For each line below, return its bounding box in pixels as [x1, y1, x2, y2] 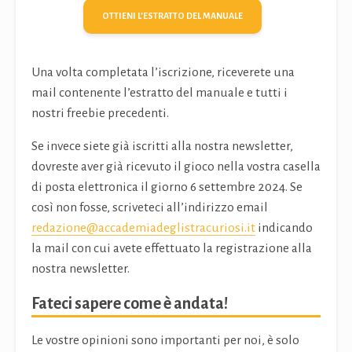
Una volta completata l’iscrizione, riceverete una [31, 65, 295, 80]
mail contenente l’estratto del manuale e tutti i [31, 86, 288, 101]
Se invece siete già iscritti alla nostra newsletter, [31, 139, 293, 154]
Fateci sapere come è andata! [31, 295, 228, 313]
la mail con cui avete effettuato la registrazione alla [31, 241, 312, 256]
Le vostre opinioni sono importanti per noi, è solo [31, 333, 299, 348]
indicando [255, 221, 313, 236]
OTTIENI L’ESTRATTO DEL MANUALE [101, 11, 243, 21]
